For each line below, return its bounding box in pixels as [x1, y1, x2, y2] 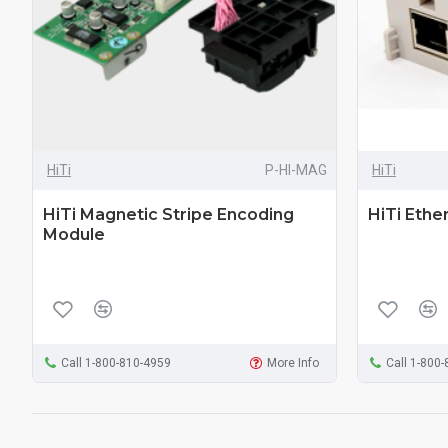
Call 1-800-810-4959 [60, 355, 171, 370]
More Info [267, 355, 320, 370]
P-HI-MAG [264, 161, 327, 178]
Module [43, 224, 105, 244]
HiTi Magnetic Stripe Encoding [43, 204, 294, 224]
